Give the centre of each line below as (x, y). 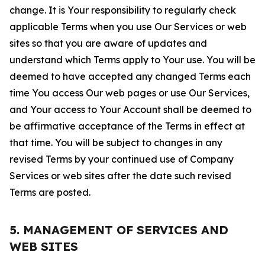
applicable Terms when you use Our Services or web (128, 27)
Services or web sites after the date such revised (120, 176)
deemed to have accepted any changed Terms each (130, 76)
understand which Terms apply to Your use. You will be (132, 60)
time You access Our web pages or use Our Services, (130, 93)
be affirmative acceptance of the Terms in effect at (127, 126)
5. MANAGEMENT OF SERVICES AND (119, 230)
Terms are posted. (50, 192)
